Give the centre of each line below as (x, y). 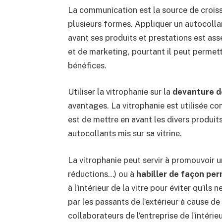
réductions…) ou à (102, 174)
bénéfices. (87, 65)
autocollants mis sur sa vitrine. (125, 134)
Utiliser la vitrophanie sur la (120, 92)
